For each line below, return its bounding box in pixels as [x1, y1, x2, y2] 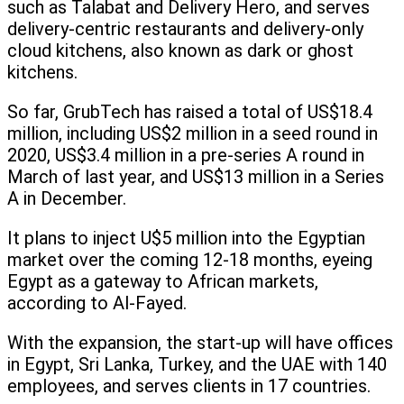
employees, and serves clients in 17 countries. [7, 375, 371, 398]
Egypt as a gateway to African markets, [7, 271, 318, 293]
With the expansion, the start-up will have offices [7, 332, 393, 354]
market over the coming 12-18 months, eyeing [7, 249, 372, 271]
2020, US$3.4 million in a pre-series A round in [7, 144, 364, 167]
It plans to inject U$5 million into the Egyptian [7, 227, 365, 250]
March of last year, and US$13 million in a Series [7, 166, 384, 188]
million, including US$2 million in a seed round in [7, 123, 378, 145]
